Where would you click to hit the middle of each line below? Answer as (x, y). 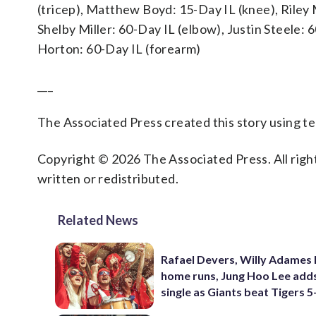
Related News (98, 220)
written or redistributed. (108, 178)
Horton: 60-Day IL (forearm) (119, 49)
